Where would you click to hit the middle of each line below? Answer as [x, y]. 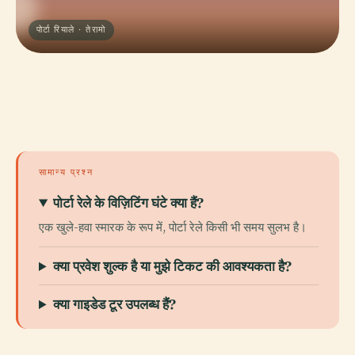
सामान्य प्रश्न [66, 172]
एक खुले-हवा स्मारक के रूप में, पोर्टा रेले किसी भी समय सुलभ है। [173, 227]
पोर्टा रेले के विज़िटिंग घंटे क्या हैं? [129, 202]
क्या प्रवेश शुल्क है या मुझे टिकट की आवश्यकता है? [173, 266]
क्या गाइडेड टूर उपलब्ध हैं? [115, 304]
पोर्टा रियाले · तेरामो [71, 30]
